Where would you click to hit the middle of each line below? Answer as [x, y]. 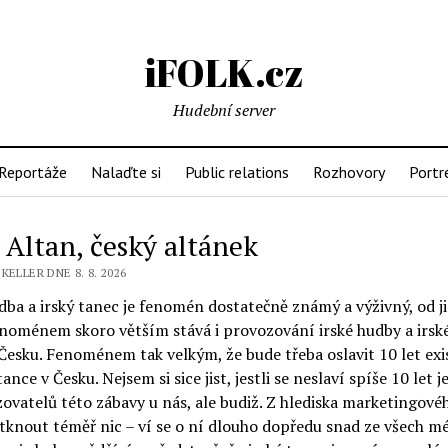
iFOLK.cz [224, 72]
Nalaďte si [126, 172]
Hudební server [224, 110]
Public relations [237, 172]
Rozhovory [349, 172]
